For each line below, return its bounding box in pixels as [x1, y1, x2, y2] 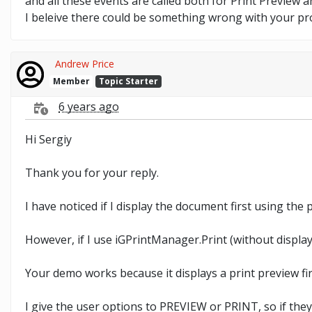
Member [52, 75, 90, 87]
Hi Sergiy [25, 131, 72, 147]
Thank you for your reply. [25, 164, 159, 180]
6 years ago [58, 99, 119, 115]
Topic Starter [99, 75, 159, 87]
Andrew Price [54, 56, 114, 70]
